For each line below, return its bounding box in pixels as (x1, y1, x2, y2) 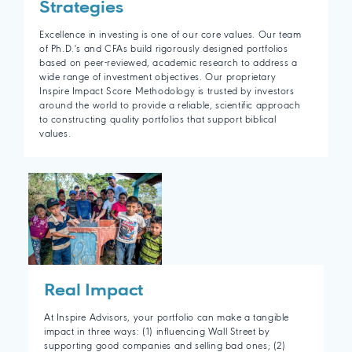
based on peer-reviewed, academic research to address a (39, 57, 298, 68)
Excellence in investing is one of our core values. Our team (39, 29, 302, 40)
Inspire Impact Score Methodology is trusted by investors (39, 86, 295, 97)
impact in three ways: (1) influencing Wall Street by (44, 326, 270, 337)
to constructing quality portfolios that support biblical (39, 114, 277, 125)
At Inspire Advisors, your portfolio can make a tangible (44, 312, 290, 323)
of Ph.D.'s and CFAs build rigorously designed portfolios (39, 43, 288, 54)
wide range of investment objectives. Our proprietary (39, 71, 277, 82)
